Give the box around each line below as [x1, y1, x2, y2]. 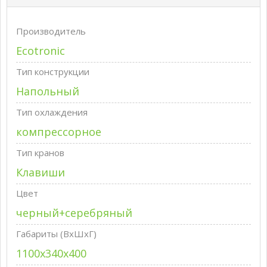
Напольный [16, 84, 79, 98]
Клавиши [16, 165, 65, 179]
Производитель [16, 25, 86, 37]
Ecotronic [16, 44, 65, 58]
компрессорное [16, 125, 101, 139]
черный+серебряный [16, 206, 132, 220]
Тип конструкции [16, 66, 89, 77]
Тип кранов [16, 147, 64, 159]
